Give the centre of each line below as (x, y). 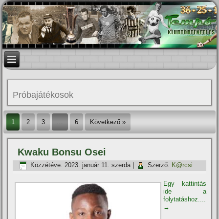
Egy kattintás (185, 184)
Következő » (108, 122)
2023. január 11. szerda (98, 165)
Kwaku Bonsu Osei (62, 152)
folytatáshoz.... (185, 199)
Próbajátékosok (43, 95)
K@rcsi (182, 165)
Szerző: (159, 165)
